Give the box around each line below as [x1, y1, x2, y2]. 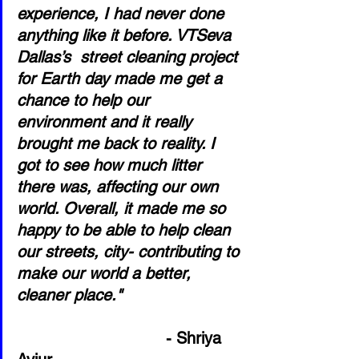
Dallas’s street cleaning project [17, 47, 242, 67]
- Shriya [166, 329, 226, 348]
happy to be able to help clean [17, 220, 235, 240]
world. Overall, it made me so [17, 199, 230, 218]
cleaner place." [17, 285, 242, 305]
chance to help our [17, 91, 154, 110]
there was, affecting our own [17, 177, 223, 196]
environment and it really [17, 112, 196, 131]
